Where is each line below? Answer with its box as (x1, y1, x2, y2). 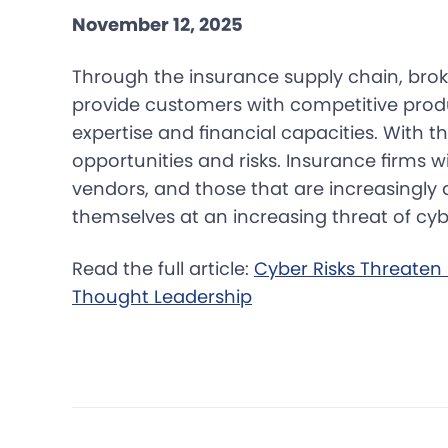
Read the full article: (72, 256, 254, 282)
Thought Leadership (72, 284, 252, 310)
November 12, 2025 (72, 12, 243, 38)
